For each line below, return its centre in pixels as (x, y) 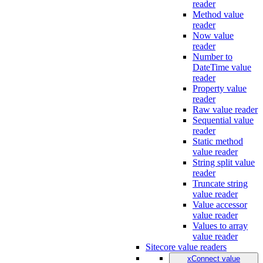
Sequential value (223, 120)
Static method (218, 141)
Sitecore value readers (186, 247)
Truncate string (220, 183)
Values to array (220, 226)
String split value (224, 162)
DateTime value (222, 67)
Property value (220, 88)
